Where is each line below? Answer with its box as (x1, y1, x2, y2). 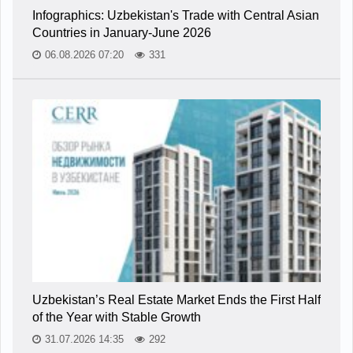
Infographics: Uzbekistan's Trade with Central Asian (32, 8, 319, 22)
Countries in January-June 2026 (32, 25, 211, 39)
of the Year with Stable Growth (32, 310, 201, 324)
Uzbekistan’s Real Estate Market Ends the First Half (32, 292, 321, 307)
